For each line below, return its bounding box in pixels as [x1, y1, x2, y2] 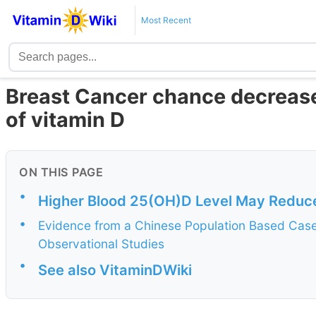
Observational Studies [38, 236, 164, 252]
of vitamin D [6, 107, 125, 133]
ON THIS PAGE [19, 165, 103, 180]
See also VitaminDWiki [38, 260, 192, 279]
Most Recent [140, 15, 191, 25]
